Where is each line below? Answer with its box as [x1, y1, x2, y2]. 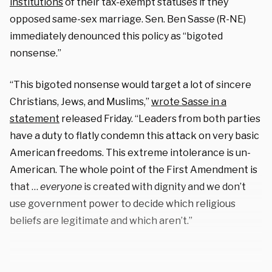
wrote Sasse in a [151, 95, 226, 107]
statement [10, 112, 59, 124]
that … [10, 180, 40, 192]
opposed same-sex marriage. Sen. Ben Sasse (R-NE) [10, 13, 246, 25]
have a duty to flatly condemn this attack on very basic [10, 129, 259, 141]
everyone [40, 180, 82, 192]
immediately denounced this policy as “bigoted [10, 30, 223, 42]
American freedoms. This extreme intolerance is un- [10, 146, 251, 158]
